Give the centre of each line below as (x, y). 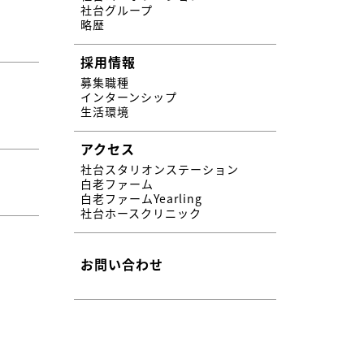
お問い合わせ (122, 264)
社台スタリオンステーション (160, 169)
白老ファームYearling (142, 198)
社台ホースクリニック (141, 212)
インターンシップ (129, 96)
